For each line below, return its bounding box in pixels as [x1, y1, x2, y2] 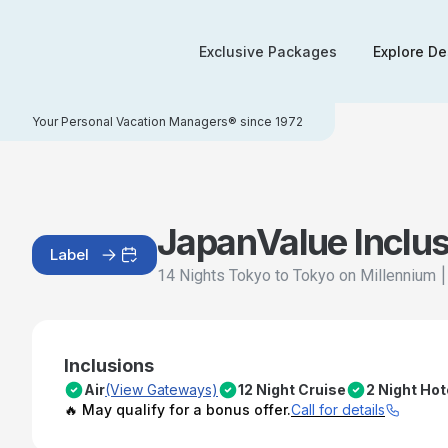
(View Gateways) [105, 381, 218, 398]
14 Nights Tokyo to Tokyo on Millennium [157, 266, 436, 285]
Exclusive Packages [199, 43, 338, 60]
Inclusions [64, 355, 154, 376]
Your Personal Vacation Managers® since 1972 [32, 114, 303, 129]
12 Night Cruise [238, 381, 346, 398]
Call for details [291, 401, 385, 418]
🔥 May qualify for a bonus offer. [64, 401, 291, 418]
